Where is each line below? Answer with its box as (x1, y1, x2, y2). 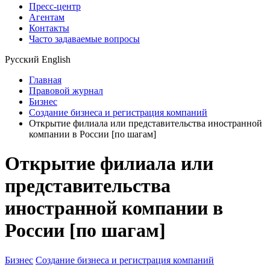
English (42, 54, 71, 64)
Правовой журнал (29, 86, 103, 96)
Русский (5, 54, 39, 64)
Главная (29, 75, 61, 85)
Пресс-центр (29, 1, 81, 11)
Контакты (29, 23, 69, 33)
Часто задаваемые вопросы (29, 34, 140, 44)
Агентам (29, 12, 64, 22)
